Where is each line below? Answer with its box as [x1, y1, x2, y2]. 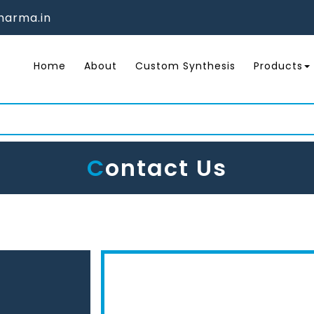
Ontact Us [105, 152, 227, 184]
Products [254, 59, 303, 74]
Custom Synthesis [135, 59, 235, 74]
